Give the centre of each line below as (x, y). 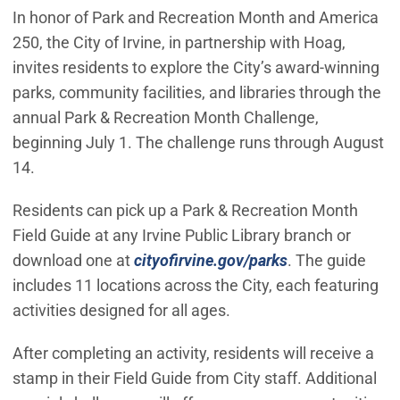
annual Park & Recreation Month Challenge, (165, 117)
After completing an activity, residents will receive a (193, 354)
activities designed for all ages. (121, 311)
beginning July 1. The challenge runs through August (198, 142)
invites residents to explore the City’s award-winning (196, 67)
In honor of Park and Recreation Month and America (195, 17)
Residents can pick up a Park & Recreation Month (185, 211)
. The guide (326, 261)
